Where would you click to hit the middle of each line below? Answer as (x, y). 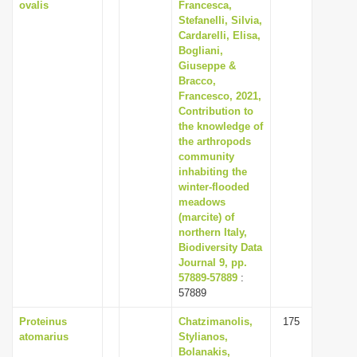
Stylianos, (203, 337)
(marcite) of (206, 217)
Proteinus (43, 322)
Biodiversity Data (220, 247)
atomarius (44, 337)
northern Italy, (213, 232)
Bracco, (197, 81)
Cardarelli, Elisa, (220, 35)
